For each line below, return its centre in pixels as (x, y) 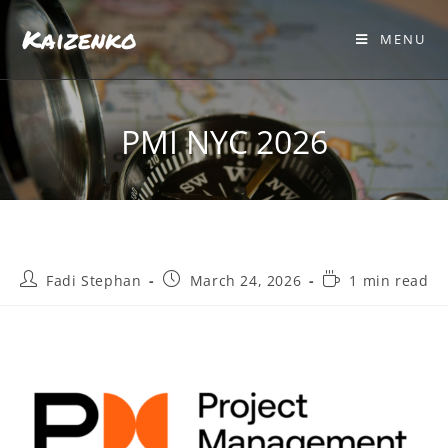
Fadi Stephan (94, 280)
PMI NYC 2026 (224, 141)
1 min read (389, 280)
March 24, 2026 (245, 280)
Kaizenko (80, 39)
